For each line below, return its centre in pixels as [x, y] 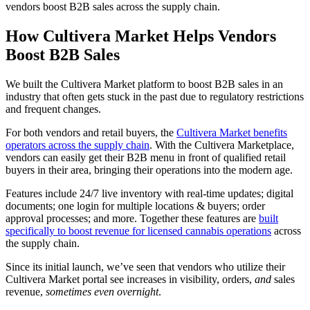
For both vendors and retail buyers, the [91, 132]
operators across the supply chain [77, 145]
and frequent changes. [53, 109]
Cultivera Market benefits [232, 132]
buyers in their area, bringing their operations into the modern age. [149, 170]
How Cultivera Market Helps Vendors [141, 36]
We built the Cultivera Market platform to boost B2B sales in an [144, 84]
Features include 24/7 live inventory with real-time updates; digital [149, 193]
